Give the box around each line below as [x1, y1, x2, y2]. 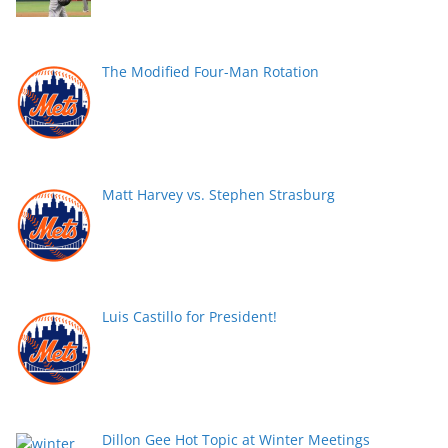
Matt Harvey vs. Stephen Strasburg [101, 184, 335, 204]
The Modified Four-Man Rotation [101, 61, 319, 81]
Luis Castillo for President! [101, 307, 277, 327]
